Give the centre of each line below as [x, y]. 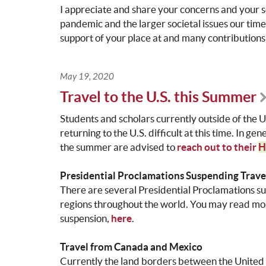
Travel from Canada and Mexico [131, 247]
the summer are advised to [118, 147]
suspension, [85, 218]
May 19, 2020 [87, 77]
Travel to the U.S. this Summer [158, 97]
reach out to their [217, 147]
